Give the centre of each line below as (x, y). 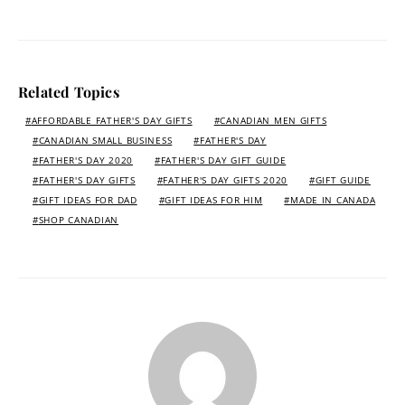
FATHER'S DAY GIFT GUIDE (223, 160)
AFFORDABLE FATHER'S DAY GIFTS (112, 120)
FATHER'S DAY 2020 (85, 160)
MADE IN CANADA (333, 200)
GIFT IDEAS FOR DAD (88, 200)
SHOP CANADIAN (79, 220)
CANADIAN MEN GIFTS (273, 120)
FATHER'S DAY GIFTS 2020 (225, 180)
